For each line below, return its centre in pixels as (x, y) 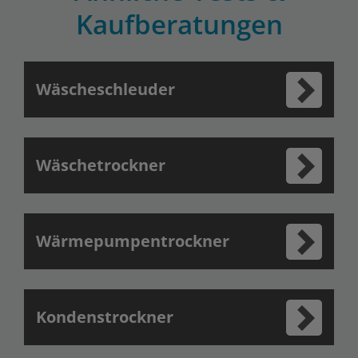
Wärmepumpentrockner (133, 241)
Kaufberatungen (179, 25)
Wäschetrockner (101, 165)
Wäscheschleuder (105, 89)
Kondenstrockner (105, 317)
